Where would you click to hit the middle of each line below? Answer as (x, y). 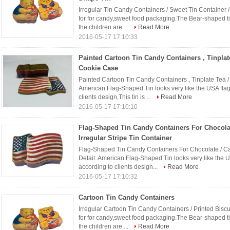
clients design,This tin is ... (116, 97)
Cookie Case (98, 68)
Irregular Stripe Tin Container (125, 138)
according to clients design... (119, 167)
